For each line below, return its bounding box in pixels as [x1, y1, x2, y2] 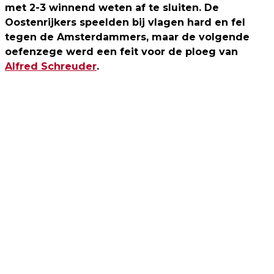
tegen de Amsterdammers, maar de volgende [5, 31, 250, 43]
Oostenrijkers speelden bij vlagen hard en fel [5, 16, 245, 28]
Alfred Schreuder [5, 60, 97, 72]
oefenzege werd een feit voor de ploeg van [5, 45, 238, 57]
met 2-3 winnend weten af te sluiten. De [5, 1, 219, 13]
